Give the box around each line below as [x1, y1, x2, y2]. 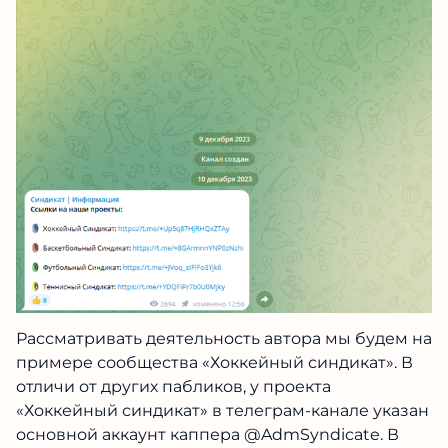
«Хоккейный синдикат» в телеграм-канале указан [16, 400, 429, 420]
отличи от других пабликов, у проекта [16, 376, 331, 396]
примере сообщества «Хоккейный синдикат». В [16, 352, 413, 372]
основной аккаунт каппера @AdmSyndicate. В [16, 424, 399, 444]
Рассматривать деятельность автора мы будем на [16, 328, 432, 348]
